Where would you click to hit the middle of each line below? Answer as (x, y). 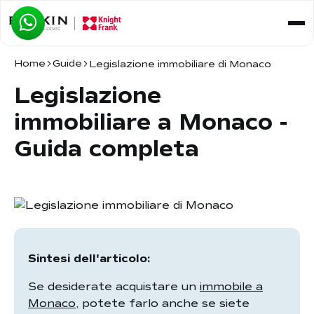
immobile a (231, 287)
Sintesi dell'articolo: (89, 259)
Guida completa (107, 149)
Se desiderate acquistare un (114, 287)
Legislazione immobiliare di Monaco (180, 64)
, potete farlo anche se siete (163, 303)
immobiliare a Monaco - (151, 123)
